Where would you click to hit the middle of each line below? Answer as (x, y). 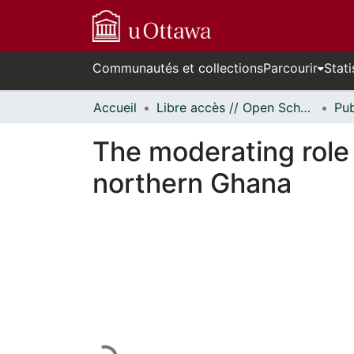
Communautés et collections (178, 68)
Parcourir (290, 68)
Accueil (115, 107)
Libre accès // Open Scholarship (305, 107)
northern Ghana (192, 183)
